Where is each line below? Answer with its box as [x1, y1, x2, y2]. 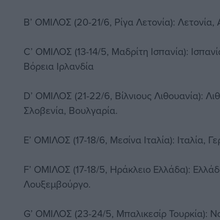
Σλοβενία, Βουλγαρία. [24, 103, 118, 118]
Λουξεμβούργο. [24, 177, 91, 192]
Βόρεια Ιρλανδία [24, 59, 94, 74]
